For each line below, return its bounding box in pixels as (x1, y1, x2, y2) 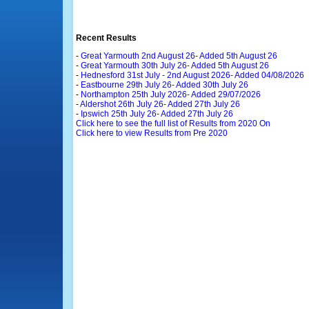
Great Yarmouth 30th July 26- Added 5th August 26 (80, 61, 269, 70)
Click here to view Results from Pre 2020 (75, 128, 228, 138)
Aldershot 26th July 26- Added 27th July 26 (79, 99, 240, 109)
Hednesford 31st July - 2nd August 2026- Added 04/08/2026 (80, 70, 304, 80)
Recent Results (75, 33, 137, 43)
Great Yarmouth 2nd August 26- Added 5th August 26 (80, 51, 277, 61)
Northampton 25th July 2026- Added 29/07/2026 (80, 90, 261, 99)
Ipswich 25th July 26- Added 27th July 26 (80, 109, 233, 119)
